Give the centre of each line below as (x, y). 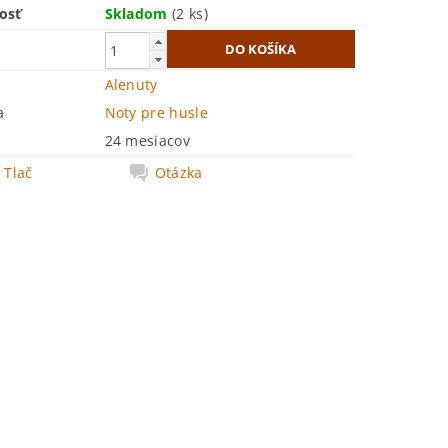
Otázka (178, 172)
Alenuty (131, 84)
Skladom (138, 13)
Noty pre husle (156, 112)
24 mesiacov (147, 140)
